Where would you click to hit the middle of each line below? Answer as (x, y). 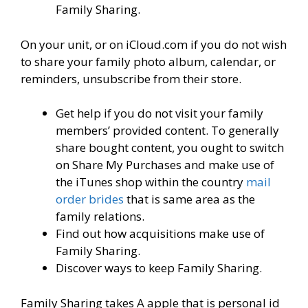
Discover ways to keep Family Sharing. (159, 268)
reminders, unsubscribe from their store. (131, 78)
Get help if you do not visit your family (159, 113)
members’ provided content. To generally (167, 131)
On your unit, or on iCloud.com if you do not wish (154, 44)
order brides (90, 199)
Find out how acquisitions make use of (160, 234)
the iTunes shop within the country (151, 182)
